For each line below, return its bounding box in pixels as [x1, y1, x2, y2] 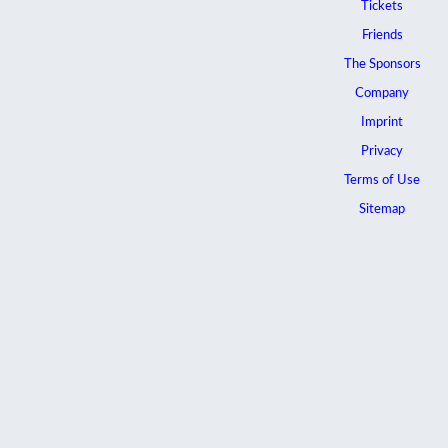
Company [355, 87, 410, 101]
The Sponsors [343, 58, 421, 72]
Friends [361, 29, 403, 43]
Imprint [361, 116, 404, 130]
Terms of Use [344, 174, 421, 188]
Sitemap [359, 203, 406, 217]
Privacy [361, 145, 404, 159]
